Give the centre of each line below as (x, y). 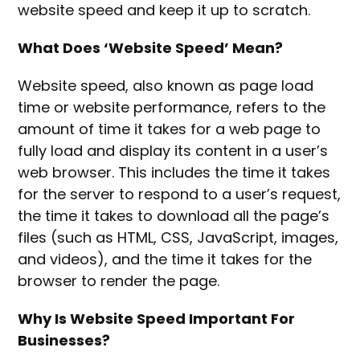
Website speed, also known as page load (166, 86)
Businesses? (66, 341)
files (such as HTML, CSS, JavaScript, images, (178, 238)
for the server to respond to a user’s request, (180, 194)
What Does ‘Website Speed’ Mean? (152, 48)
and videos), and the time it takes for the (165, 260)
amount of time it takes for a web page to (170, 129)
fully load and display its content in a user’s (173, 151)
